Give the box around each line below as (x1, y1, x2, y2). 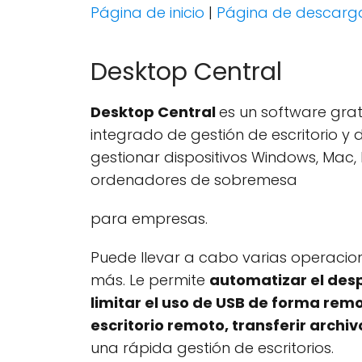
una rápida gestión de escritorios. (90, 338, 334, 358)
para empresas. (90, 208, 208, 229)
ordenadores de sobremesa (90, 170, 297, 190)
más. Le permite (90, 270, 209, 290)
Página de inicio (90, 2, 208, 23)
